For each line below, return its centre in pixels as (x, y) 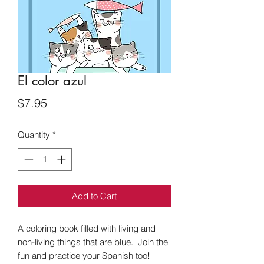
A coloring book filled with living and (87, 228)
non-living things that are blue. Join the (93, 242)
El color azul (52, 81)
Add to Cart (94, 196)
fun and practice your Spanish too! (84, 255)
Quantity (34, 135)
